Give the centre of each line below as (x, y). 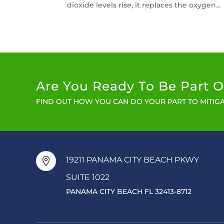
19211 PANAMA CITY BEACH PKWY (133, 159)
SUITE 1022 (88, 177)
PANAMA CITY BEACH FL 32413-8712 (129, 191)
